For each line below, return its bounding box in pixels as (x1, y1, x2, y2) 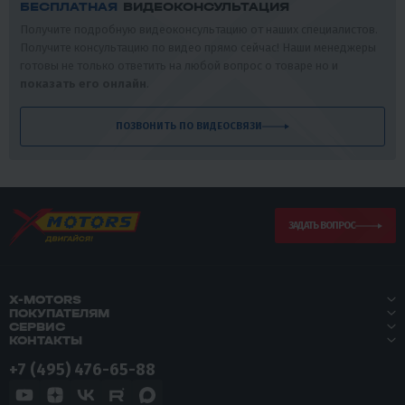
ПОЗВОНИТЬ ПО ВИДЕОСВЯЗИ (179, 120, 262, 133)
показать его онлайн (20, 76, 146, 90)
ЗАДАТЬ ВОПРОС (288, 220, 355, 232)
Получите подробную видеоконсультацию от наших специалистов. (20, 22, 378, 36)
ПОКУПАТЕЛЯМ (9, 306, 109, 320)
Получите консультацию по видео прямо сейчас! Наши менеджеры (20, 40, 376, 54)
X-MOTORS (9, 292, 81, 306)
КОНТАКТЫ (9, 333, 82, 347)
